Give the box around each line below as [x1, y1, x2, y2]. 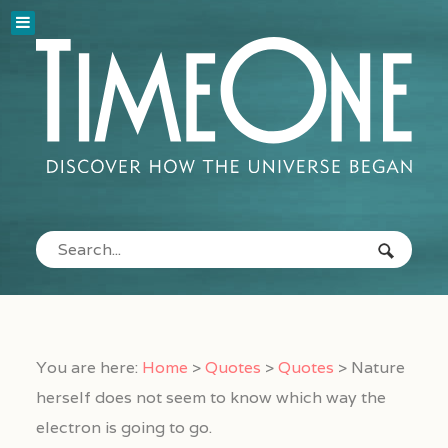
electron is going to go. [35, 417, 212, 439]
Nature [350, 357, 405, 379]
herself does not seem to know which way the [35, 387, 386, 409]
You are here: [35, 357, 138, 379]
